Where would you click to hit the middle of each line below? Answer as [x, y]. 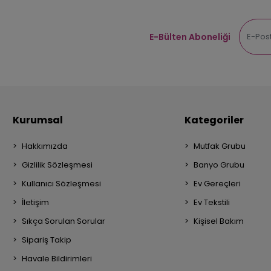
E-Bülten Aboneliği [190, 37]
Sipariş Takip [46, 240]
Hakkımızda [44, 146]
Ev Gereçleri [217, 184]
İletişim [35, 203]
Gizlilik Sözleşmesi [57, 165]
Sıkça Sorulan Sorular [63, 221]
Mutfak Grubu [220, 146]
